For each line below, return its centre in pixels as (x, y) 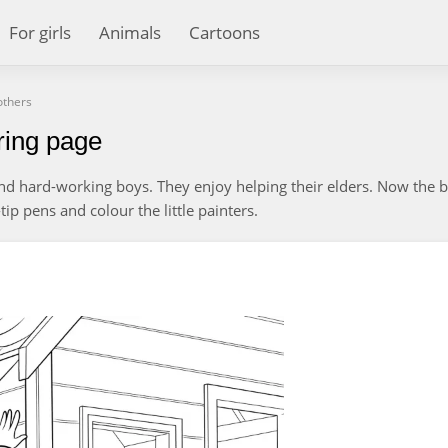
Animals (130, 32)
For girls (40, 32)
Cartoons (224, 32)
